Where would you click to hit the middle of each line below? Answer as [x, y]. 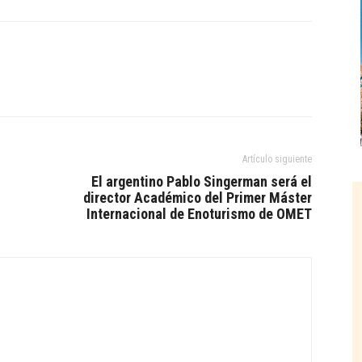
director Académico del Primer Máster [198, 198]
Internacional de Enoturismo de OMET [199, 214]
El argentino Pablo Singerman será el [202, 182]
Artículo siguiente [277, 160]
